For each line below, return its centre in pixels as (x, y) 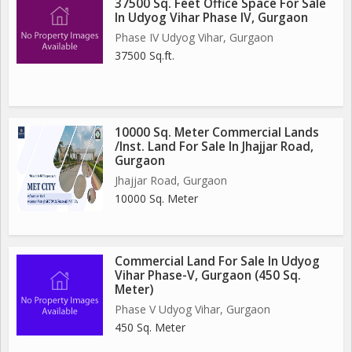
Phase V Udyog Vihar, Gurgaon (192, 309)
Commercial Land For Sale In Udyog (217, 261)
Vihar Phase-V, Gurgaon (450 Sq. (208, 275)
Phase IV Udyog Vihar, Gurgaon (194, 37)
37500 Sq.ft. (145, 55)
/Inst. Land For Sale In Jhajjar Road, (214, 146)
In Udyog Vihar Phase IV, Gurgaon (211, 17)
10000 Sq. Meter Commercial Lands (217, 132)
